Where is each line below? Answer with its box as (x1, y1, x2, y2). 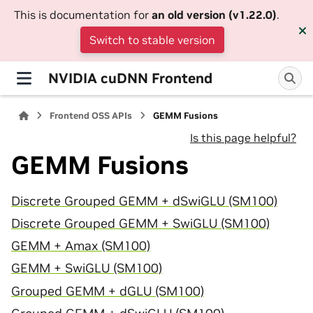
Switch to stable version (89, 33, 215, 47)
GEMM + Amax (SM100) (11, 238, 150, 254)
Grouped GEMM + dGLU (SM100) (11, 283, 204, 299)
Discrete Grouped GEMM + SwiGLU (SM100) (11, 215, 270, 231)
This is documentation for (14, 8, 152, 22)
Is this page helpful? (190, 131, 296, 145)
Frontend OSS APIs (50, 110, 133, 122)
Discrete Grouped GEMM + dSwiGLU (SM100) (11, 193, 277, 209)
